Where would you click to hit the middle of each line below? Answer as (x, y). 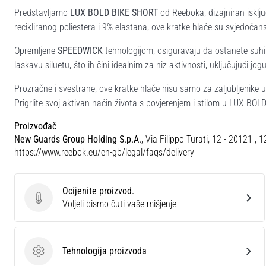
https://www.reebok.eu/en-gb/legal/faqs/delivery (104, 152)
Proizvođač (35, 126)
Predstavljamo (42, 12)
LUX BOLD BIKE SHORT (114, 12)
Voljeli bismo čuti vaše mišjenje (119, 204)
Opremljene (36, 50)
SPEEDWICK (80, 50)
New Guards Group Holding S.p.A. (78, 139)
